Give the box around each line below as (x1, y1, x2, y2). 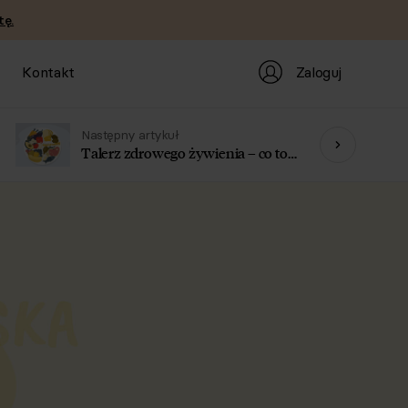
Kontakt (22, 63, 76, 81)
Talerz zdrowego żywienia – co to (81, 143, 288, 162)
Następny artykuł (81, 127, 179, 143)
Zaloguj (295, 62, 342, 81)
